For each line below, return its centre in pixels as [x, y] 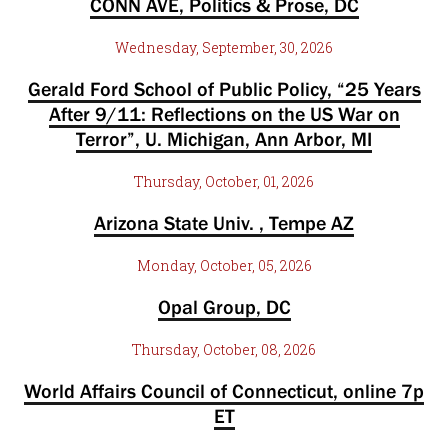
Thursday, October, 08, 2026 [224, 349]
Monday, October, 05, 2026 [224, 265]
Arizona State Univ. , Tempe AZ [224, 223]
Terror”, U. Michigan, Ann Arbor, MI [224, 139]
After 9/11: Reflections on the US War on [224, 114]
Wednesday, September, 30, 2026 [224, 47]
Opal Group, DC [224, 307]
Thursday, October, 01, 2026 [224, 181]
